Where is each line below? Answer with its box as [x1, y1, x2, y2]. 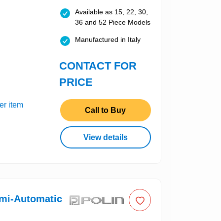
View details [83, 133, 128, 142]
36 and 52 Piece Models [74, 18, 150, 27]
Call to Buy [85, 106, 126, 114]
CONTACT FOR [59, 60, 137, 73]
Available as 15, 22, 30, [74, 8, 148, 16]
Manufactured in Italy [74, 36, 141, 44]
